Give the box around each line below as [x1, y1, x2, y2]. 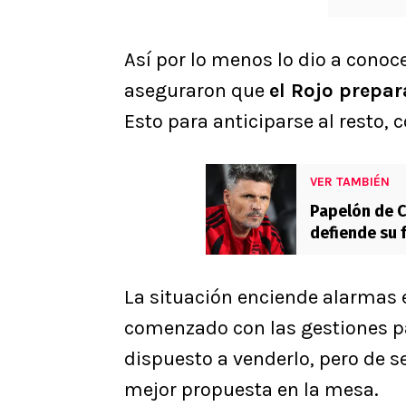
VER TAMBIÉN [310, 174, 390, 190]
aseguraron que [124, 79, 269, 103]
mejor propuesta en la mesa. [124, 378, 379, 402]
